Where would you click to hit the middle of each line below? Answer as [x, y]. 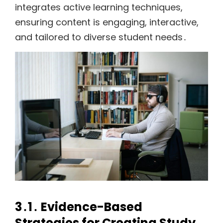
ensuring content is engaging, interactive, [107, 22]
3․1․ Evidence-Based [79, 207]
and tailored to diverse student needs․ [101, 37]
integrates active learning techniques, [99, 7]
